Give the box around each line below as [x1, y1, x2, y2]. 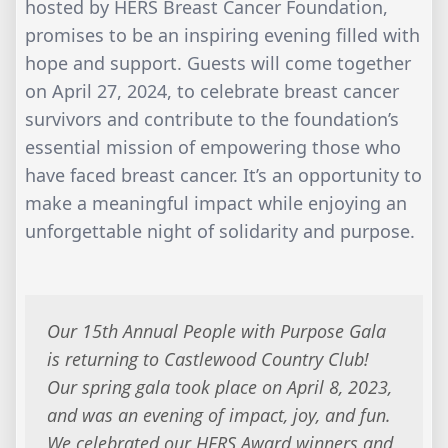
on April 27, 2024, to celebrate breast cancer [25, 79, 399, 104]
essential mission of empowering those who [25, 135, 401, 160]
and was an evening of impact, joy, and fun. [46, 402, 391, 427]
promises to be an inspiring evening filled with [25, 23, 420, 48]
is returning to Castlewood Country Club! [46, 346, 369, 371]
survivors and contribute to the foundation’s [25, 107, 399, 132]
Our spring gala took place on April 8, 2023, [46, 374, 392, 399]
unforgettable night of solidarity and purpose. [25, 219, 415, 244]
